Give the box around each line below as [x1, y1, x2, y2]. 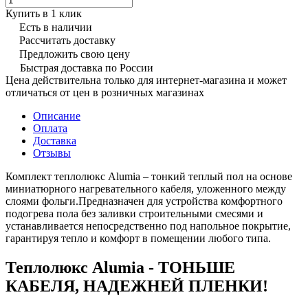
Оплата [33, 122, 67, 134]
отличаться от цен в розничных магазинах [5, 86, 204, 98]
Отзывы [33, 146, 71, 159]
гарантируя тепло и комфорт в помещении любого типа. [5, 232, 271, 244]
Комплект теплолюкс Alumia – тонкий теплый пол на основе [5, 170, 292, 182]
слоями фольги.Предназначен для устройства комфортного [5, 195, 283, 207]
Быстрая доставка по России [20, 61, 153, 74]
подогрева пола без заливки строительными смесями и [5, 207, 263, 219]
